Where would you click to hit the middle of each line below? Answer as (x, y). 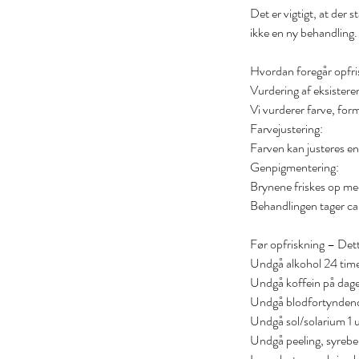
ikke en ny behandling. (304, 33)
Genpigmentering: (294, 167)
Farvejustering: (286, 129)
